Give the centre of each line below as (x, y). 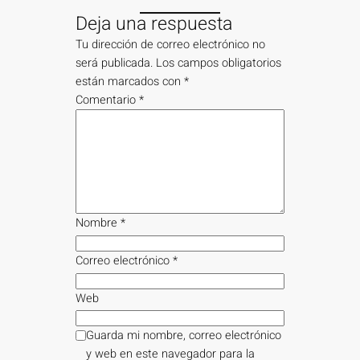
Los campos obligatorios (219, 63)
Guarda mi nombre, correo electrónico (184, 336)
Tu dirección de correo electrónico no (171, 45)
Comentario (108, 100)
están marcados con (130, 82)
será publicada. (115, 63)
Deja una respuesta (154, 25)
